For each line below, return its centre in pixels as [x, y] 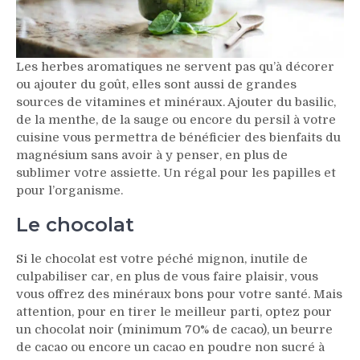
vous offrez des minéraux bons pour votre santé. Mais [179, 294]
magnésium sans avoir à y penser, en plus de [152, 155]
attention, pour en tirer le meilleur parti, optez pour [174, 311]
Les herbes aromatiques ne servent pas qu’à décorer [175, 66]
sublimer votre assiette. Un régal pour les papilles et [176, 172]
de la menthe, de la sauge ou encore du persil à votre [176, 119]
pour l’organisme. [70, 190]
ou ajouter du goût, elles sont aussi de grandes [156, 84]
